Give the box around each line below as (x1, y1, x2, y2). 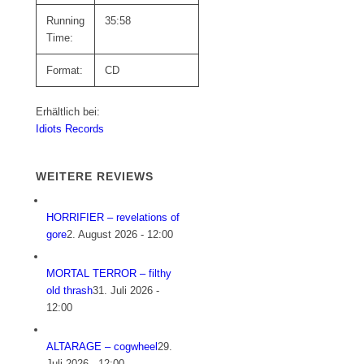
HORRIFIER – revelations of (46, 211, 180, 224)
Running (46, 15, 85, 27)
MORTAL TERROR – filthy (46, 267, 172, 280)
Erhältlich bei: (36, 106, 101, 118)
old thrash (46, 284, 93, 297)
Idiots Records (36, 123, 105, 135)
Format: (46, 64, 84, 76)
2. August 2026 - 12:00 (67, 228, 174, 241)
